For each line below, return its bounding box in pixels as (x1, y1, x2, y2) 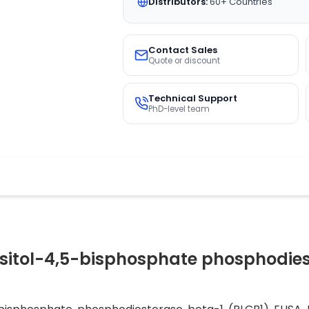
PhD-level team (148, 103, 210, 114)
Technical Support (148, 92, 237, 105)
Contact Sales (148, 43, 217, 57)
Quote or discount (148, 55, 220, 66)
